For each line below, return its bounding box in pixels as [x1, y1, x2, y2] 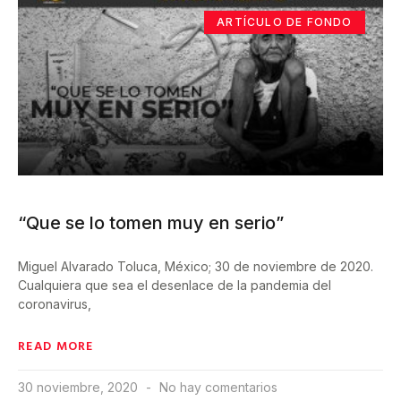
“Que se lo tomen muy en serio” [18, 211, 284, 234]
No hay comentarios [156, 379, 277, 395]
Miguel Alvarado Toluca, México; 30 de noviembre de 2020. [18, 258, 373, 274]
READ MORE [18, 335, 94, 354]
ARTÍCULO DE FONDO [217, 15, 353, 30]
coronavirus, [18, 295, 91, 311]
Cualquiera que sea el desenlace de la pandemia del [18, 277, 331, 293]
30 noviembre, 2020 [18, 379, 141, 395]
